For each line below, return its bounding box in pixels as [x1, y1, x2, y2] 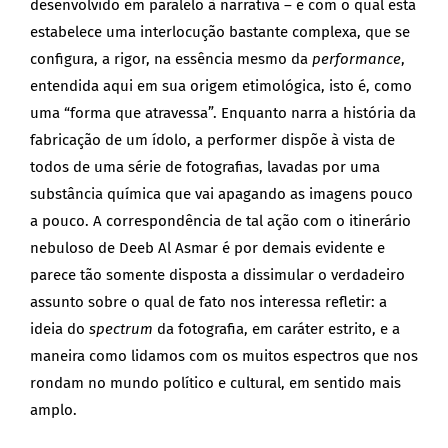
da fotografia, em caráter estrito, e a [157, 320, 400, 339]
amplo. [30, 401, 77, 420]
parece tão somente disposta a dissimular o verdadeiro [30, 266, 405, 285]
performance [312, 50, 401, 69]
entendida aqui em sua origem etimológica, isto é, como [30, 77, 412, 96]
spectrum [89, 320, 157, 339]
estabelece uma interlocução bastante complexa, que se [30, 23, 410, 42]
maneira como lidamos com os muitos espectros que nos [30, 347, 418, 366]
